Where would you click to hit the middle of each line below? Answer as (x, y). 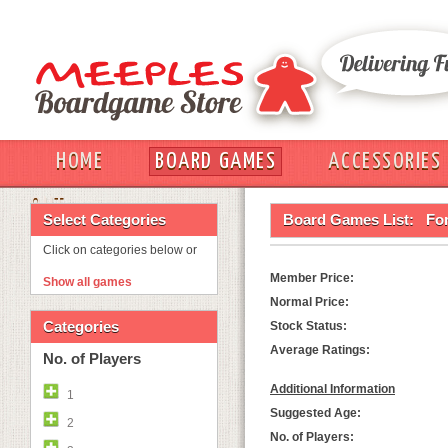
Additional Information (332, 389)
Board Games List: (348, 219)
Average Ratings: (320, 350)
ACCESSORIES (385, 161)
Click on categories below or (120, 250)
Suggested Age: (315, 413)
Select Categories (104, 219)
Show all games (87, 282)
